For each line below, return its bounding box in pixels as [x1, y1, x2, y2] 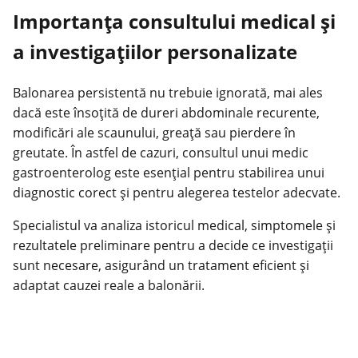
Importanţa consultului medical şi [13, 7, 336, 34]
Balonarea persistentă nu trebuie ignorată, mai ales [13, 83, 323, 101]
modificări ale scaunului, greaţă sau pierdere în [13, 123, 296, 141]
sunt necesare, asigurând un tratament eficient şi [13, 256, 309, 274]
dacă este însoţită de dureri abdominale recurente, [13, 103, 320, 121]
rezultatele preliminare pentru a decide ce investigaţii [13, 236, 333, 254]
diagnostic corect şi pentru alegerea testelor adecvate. [13, 183, 340, 201]
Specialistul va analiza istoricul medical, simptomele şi [13, 216, 336, 234]
